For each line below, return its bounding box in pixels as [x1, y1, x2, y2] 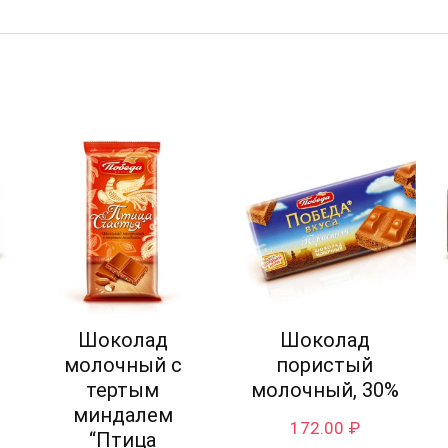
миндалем [72, 403, 173, 428]
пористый [276, 353, 374, 378]
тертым [86, 378, 160, 403]
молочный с [63, 353, 182, 378]
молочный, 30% [250, 378, 399, 403]
